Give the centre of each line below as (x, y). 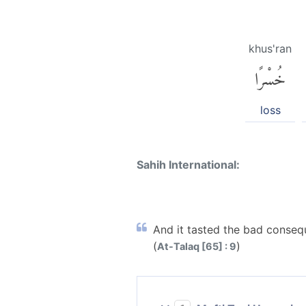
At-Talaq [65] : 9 (197, 246)
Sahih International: (188, 164)
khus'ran (270, 49)
